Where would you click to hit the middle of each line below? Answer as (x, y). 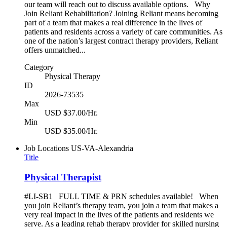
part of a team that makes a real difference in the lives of (113, 23)
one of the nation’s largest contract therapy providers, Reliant (121, 41)
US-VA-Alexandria (102, 148)
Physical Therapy (72, 76)
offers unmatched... (55, 50)
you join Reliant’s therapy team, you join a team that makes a (121, 206)
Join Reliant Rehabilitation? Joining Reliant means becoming (121, 13)
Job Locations (47, 148)
